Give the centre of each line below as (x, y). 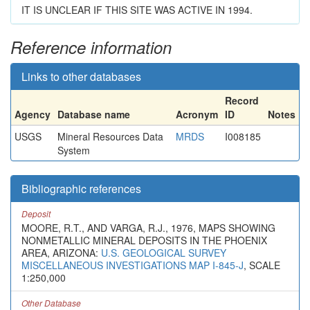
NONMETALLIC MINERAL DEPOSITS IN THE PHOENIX (144, 240)
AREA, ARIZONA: (61, 253)
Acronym (197, 114)
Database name (94, 114)
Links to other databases (81, 76)
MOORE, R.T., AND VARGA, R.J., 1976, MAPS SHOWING (148, 228)
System (74, 150)
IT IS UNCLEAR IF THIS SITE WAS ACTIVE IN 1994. (137, 10)
